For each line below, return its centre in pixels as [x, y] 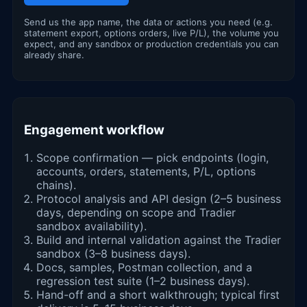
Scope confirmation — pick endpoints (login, [152, 157]
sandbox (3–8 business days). [113, 253]
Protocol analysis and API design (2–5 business [159, 198]
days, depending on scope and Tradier [136, 212]
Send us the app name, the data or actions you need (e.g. [148, 22]
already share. [54, 55]
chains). [56, 185]
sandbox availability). [91, 226]
